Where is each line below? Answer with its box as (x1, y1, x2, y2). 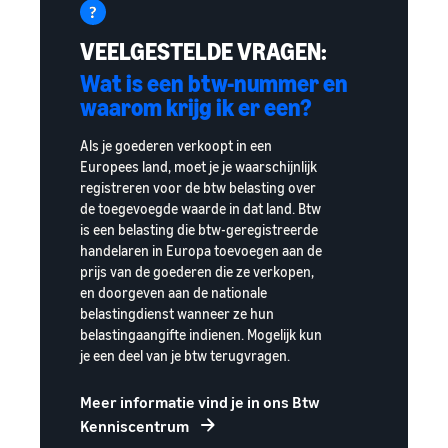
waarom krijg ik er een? (80, 93, 312, 122)
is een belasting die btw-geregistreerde (80, 221, 318, 239)
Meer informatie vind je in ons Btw (80, 392, 320, 413)
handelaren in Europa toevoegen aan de (80, 242, 322, 260)
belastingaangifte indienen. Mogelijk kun (80, 326, 322, 344)
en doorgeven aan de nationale (80, 284, 267, 302)
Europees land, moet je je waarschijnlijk (80, 158, 317, 176)
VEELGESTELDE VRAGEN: (80, 37, 327, 66)
